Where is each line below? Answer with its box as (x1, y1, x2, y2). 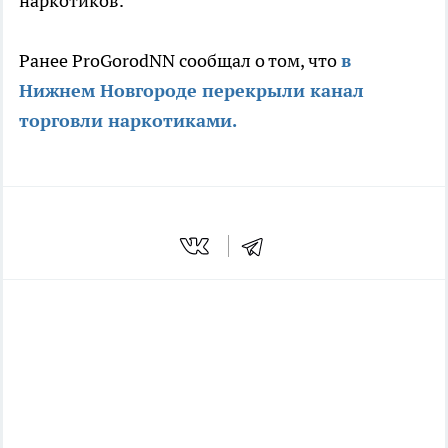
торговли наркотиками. (19, 109, 237, 133)
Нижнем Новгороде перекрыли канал (19, 79, 364, 103)
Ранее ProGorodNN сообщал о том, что (19, 49, 341, 73)
